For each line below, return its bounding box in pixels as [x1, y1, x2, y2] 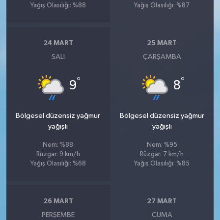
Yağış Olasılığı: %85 [134, 160, 190, 167]
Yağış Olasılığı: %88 [30, 2, 86, 9]
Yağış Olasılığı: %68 [30, 160, 86, 167]
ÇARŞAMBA [142, 53, 181, 60]
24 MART [43, 40, 73, 47]
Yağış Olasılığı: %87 [134, 2, 190, 9]
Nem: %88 [43, 141, 74, 148]
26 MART [43, 198, 73, 205]
